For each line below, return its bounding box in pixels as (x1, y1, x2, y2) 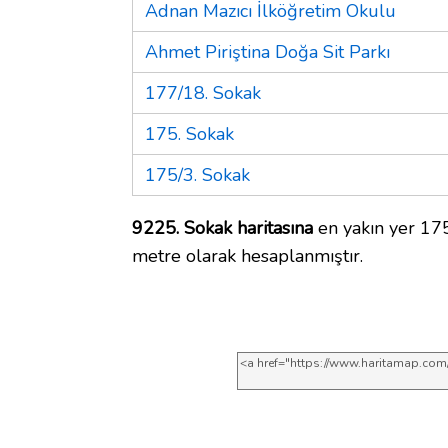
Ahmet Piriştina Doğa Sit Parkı (145, 39, 390, 64)
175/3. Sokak (145, 162, 250, 187)
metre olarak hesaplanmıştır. (132, 243, 363, 268)
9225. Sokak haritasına (132, 215, 313, 240)
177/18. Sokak (145, 80, 261, 105)
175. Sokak (145, 121, 234, 146)
